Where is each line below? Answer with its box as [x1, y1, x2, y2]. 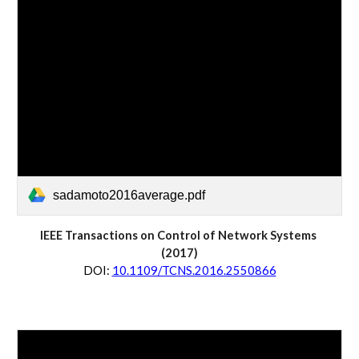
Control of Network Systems [157, 228, 317, 242]
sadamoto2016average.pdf [53, 188, 206, 202]
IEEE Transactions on [40, 228, 157, 242]
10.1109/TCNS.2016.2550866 [111, 263, 276, 277]
